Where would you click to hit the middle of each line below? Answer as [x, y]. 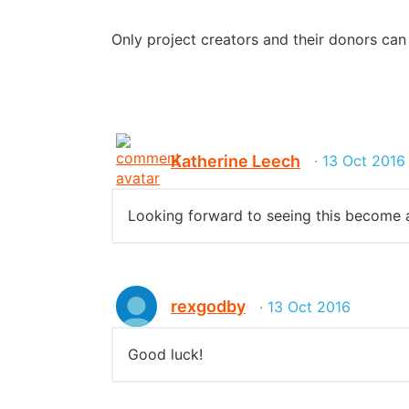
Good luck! [165, 354]
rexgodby [208, 306]
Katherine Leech [236, 161]
